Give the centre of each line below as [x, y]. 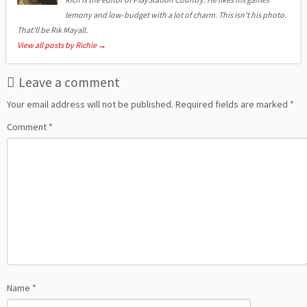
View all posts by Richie [58, 45]
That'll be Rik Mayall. [52, 30]
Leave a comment [69, 83]
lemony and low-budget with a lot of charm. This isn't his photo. [176, 15]
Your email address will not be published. [90, 105]
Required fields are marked [233, 105]
